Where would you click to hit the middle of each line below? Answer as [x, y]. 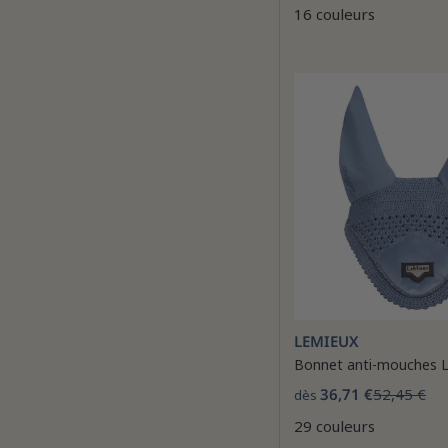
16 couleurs [334, 14]
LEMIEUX [326, 341]
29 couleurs [334, 426]
